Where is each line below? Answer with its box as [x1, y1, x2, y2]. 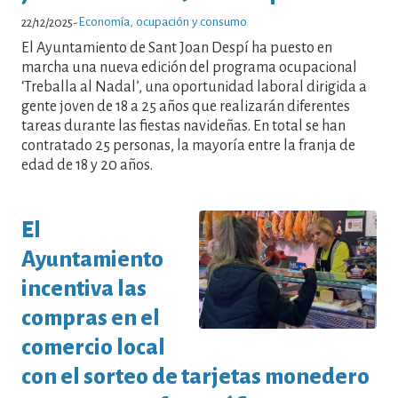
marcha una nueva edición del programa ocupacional [21, 59, 357, 76]
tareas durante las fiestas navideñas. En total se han [21, 117, 346, 134]
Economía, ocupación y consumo [78, 14, 247, 28]
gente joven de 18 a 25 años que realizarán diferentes [21, 98, 350, 115]
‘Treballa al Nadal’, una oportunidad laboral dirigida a [21, 78, 367, 95]
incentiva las [21, 276, 147, 301]
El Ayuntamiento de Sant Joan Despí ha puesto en [21, 39, 332, 56]
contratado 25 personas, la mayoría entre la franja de [21, 137, 355, 154]
